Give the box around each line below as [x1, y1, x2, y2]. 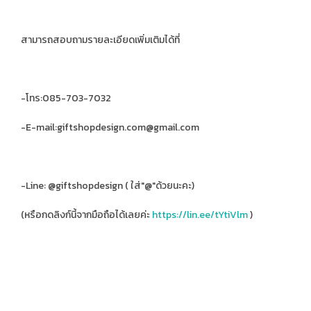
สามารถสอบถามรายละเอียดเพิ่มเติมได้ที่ [21, 32, 180, 47]
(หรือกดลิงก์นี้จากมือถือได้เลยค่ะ [21, 207, 152, 222]
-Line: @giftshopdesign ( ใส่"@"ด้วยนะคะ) [21, 178, 194, 193]
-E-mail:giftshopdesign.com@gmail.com [21, 119, 199, 135]
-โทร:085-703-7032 [21, 90, 111, 106]
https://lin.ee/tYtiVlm [152, 207, 248, 222]
